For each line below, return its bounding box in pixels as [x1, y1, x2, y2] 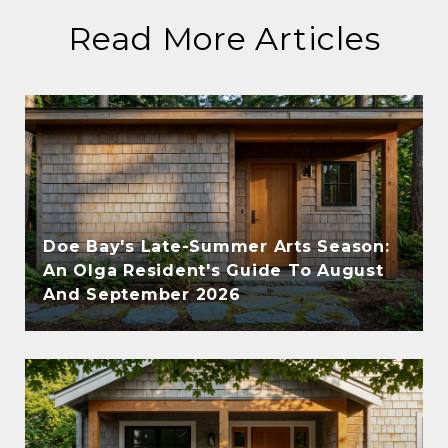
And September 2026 [43, 284, 241, 304]
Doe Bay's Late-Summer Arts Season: [43, 236, 390, 256]
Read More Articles [67, 18, 381, 58]
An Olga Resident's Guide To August [43, 260, 384, 280]
